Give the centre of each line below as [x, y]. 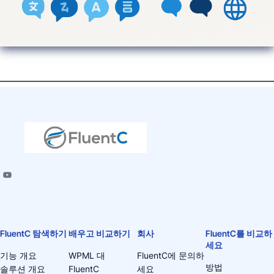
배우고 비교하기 [99, 233]
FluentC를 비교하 [239, 233]
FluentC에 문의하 [171, 255]
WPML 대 [87, 255]
